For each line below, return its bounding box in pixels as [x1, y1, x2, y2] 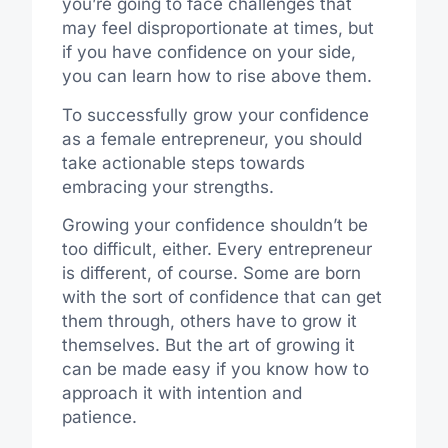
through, [107, 311, 175, 332]
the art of [191, 335, 276, 356]
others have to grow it [174, 311, 357, 332]
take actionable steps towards [61, 152, 305, 173]
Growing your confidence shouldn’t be [61, 215, 368, 236]
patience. [61, 407, 137, 428]
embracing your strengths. [61, 176, 274, 197]
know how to [265, 359, 369, 380]
